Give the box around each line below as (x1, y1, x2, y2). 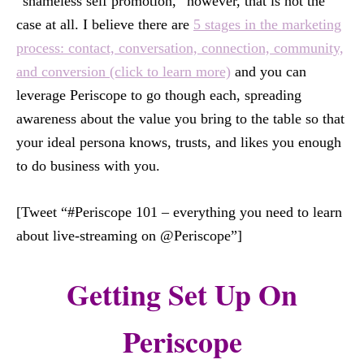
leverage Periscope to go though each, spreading (16, 87, 301, 103)
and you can (231, 63, 306, 80)
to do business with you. (16, 158, 160, 174)
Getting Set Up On (67, 273, 297, 315)
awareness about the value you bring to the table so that (16, 110, 344, 127)
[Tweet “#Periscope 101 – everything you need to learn (16, 204, 342, 220)
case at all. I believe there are (16, 16, 193, 32)
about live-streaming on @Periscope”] (16, 227, 242, 244)
